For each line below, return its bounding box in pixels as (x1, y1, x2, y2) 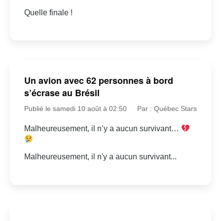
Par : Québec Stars (137, 105, 197, 113)
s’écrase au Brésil (24, 86, 100, 100)
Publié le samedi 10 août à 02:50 (24, 105, 127, 113)
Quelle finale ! (24, 8, 73, 17)
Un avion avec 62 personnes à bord (24, 74, 173, 87)
